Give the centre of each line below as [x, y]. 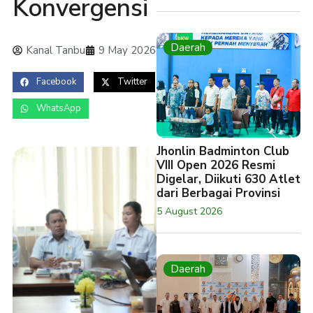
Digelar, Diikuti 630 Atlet [228, 179]
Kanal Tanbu [56, 50]
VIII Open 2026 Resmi [216, 165]
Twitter [132, 82]
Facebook [56, 82]
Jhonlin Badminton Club [223, 151]
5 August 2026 [189, 211]
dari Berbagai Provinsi [218, 193]
